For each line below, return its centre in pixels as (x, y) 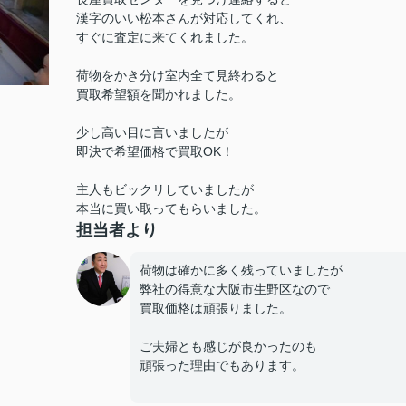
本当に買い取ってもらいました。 (171, 208)
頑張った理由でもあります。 (222, 365)
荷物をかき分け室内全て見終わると (178, 75)
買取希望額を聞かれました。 (159, 94)
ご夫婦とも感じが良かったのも (228, 346)
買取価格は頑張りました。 (216, 308)
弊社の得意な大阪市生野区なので (235, 289)
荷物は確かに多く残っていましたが (241, 270)
